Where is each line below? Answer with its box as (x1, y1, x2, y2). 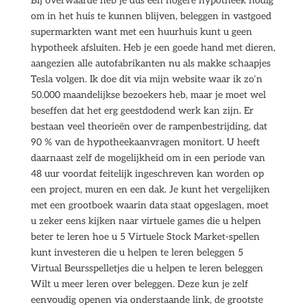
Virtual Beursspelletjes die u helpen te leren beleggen (30, 262, 263, 274)
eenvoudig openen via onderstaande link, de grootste (30, 294, 263, 306)
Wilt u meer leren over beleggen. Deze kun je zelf (30, 278, 248, 290)
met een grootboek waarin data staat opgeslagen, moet (30, 199, 269, 211)
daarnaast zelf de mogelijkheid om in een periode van (30, 152, 265, 164)
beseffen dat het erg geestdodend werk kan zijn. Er (30, 105, 254, 116)
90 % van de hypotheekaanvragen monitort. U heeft (30, 136, 260, 148)
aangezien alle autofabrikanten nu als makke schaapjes (30, 58, 271, 69)
